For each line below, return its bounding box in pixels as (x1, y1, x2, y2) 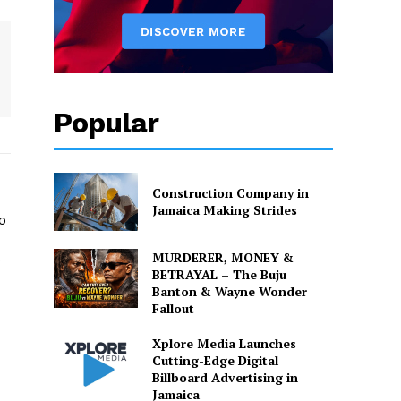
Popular (54, 105, 159, 140)
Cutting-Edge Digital (151, 352, 278, 370)
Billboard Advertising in (151, 369, 298, 387)
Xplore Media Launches (151, 335, 296, 353)
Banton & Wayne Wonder (151, 283, 307, 301)
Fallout (151, 300, 194, 318)
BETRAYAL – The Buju (151, 266, 286, 284)
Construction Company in (151, 184, 309, 202)
